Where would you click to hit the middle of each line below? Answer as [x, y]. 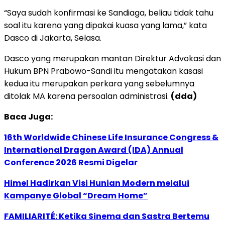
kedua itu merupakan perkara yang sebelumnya [99, 84]
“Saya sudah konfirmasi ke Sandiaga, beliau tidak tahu [109, 13]
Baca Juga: [28, 117]
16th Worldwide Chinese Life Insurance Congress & [111, 138]
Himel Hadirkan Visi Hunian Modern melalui [97, 183]
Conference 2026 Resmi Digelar [71, 163]
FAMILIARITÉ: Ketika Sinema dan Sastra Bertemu [107, 216]
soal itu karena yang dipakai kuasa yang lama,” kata [105, 26]
